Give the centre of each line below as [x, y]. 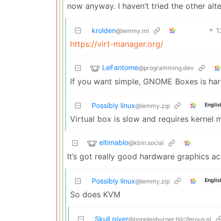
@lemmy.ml [132, 31]
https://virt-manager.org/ [117, 44]
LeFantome [120, 67]
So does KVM [95, 194]
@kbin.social [146, 143]
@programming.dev [166, 68]
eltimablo [114, 142]
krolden [104, 30]
